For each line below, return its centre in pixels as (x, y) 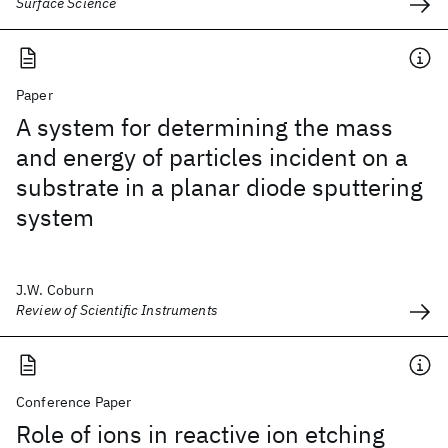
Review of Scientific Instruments (117, 310)
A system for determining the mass (204, 127)
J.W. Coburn (55, 290)
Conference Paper (74, 402)
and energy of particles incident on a (212, 157)
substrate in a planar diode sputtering (219, 187)
